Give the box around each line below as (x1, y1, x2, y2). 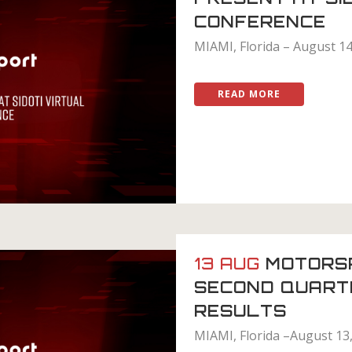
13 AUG (194, 254, 260, 274)
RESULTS (194, 301, 287, 321)
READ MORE (218, 86, 280, 101)
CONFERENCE (194, 11, 326, 31)
